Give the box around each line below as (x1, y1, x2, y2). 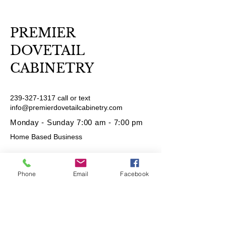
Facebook (120, 169, 149, 178)
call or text (55, 93, 90, 102)
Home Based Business (10, 132, 82, 141)
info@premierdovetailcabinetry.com (10, 103, 123, 111)
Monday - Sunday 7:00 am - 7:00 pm (10, 118, 143, 127)
